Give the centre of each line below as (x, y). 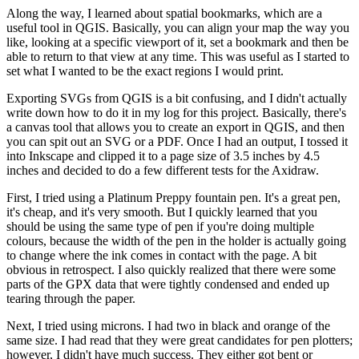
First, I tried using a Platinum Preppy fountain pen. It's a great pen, (173, 198)
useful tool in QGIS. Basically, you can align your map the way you (178, 28)
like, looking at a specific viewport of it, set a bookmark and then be (177, 42)
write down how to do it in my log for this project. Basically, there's (176, 113)
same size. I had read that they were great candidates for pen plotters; (179, 341)
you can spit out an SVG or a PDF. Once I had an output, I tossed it (177, 142)
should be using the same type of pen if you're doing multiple (160, 227)
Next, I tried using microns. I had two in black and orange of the (168, 326)
